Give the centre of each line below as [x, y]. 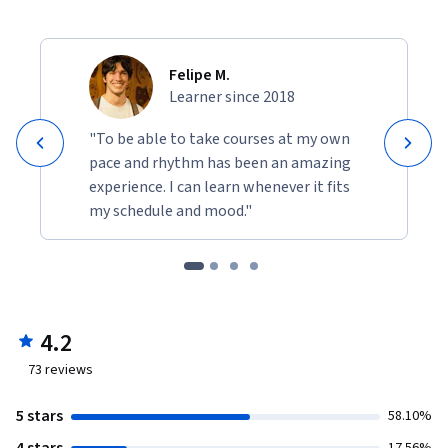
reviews [67, 370]
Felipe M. [199, 75]
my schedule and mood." [170, 211]
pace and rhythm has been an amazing [220, 163]
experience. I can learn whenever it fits [219, 187]
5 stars [39, 416]
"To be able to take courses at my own [219, 139]
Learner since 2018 [232, 97]
